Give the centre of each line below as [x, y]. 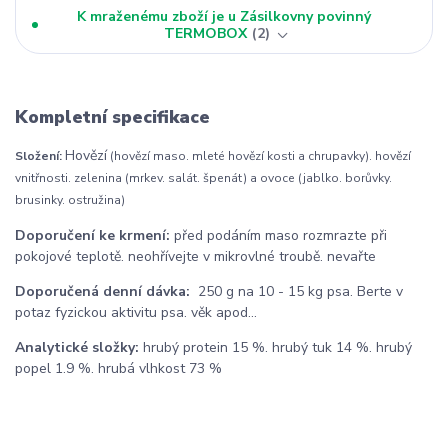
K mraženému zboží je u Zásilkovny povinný [223, 16]
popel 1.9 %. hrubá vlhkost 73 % [118, 369]
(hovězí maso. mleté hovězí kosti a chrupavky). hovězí [259, 156]
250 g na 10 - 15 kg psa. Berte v [298, 292]
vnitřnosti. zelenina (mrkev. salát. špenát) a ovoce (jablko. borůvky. [203, 178]
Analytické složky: [79, 348]
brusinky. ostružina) [70, 200]
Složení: [40, 156]
